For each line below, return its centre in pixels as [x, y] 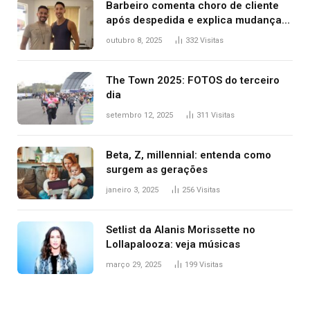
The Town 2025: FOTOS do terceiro [193, 81]
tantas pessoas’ [145, 49]
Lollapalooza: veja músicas [173, 245]
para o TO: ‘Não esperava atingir [186, 35]
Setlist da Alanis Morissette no [181, 230]
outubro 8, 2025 [134, 41]
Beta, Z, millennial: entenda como [189, 155]
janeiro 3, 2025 [132, 190]
